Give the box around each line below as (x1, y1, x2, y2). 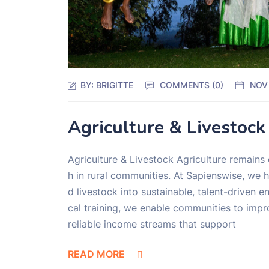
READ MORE (68, 247, 125, 260)
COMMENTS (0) (160, 79, 224, 90)
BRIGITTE (96, 79, 134, 90)
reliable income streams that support (68, 217, 237, 230)
